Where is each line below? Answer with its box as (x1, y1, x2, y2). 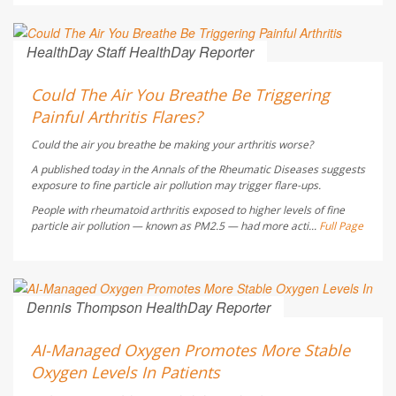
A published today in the (31, 162, 151, 178)
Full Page (319, 218, 363, 234)
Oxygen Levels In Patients (31, 362, 220, 384)
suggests (318, 162, 365, 178)
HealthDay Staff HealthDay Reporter (27, 42, 254, 63)
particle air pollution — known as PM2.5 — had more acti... (31, 218, 319, 234)
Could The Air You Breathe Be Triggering (31, 84, 330, 106)
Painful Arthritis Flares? (31, 106, 202, 128)
